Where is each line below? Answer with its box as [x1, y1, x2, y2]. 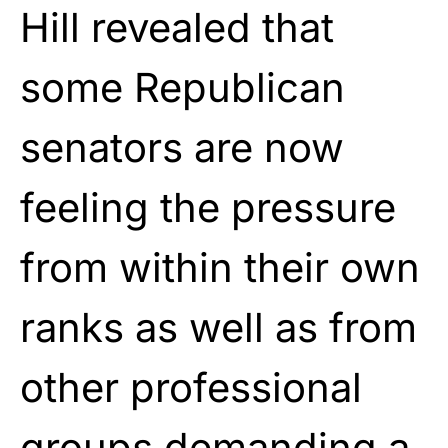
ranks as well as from [20, 302, 417, 352]
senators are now [20, 122, 344, 172]
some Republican [20, 62, 345, 112]
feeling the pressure [20, 182, 396, 232]
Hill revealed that [20, 2, 334, 52]
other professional [20, 362, 362, 412]
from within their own [20, 242, 420, 292]
